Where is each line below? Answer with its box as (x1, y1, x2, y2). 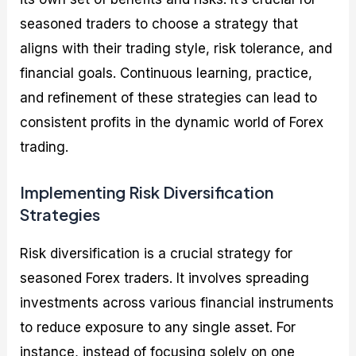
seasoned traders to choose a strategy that (20, 16, 299, 33)
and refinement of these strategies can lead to (20, 90, 318, 106)
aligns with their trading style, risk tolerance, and (20, 41, 333, 57)
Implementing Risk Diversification (20, 182, 274, 203)
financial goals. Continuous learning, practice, (20, 65, 313, 82)
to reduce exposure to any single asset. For (20, 319, 296, 336)
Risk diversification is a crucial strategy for (20, 246, 293, 262)
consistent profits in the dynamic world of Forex (20, 114, 324, 131)
